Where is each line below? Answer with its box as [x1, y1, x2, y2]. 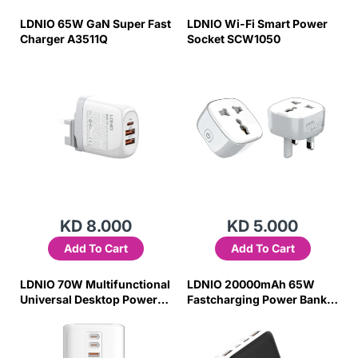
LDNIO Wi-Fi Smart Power [187, 17, 328, 30]
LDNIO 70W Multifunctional [20, 277, 170, 291]
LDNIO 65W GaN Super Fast [20, 17, 171, 30]
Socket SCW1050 [187, 32, 280, 46]
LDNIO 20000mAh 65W [187, 277, 315, 291]
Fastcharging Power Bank [187, 292, 327, 306]
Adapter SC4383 [20, 308, 110, 321]
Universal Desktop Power [20, 292, 157, 306]
